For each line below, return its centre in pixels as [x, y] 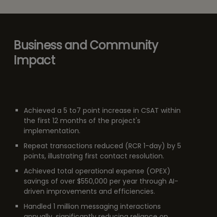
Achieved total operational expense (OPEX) [97, 171]
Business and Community [86, 46]
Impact [34, 61]
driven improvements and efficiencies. [89, 192]
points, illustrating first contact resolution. [94, 156]
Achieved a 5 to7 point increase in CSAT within [102, 111]
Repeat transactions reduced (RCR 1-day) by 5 [102, 146]
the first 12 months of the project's [82, 121]
